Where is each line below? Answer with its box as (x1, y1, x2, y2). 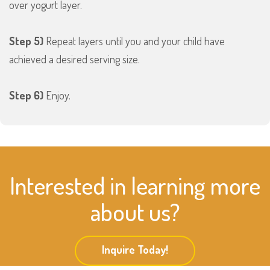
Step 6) (9, 89, 43, 102)
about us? (90, 196, 180, 227)
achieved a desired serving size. (9, 52, 140, 66)
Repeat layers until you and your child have (43, 34, 225, 48)
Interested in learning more (10, 170, 260, 201)
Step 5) (9, 34, 43, 48)
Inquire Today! (102, 243, 168, 257)
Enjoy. (43, 89, 71, 102)
